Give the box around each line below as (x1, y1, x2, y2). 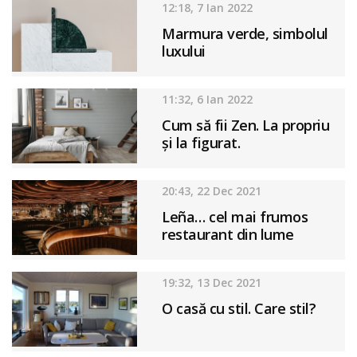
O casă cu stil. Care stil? (162, 298, 316, 318)
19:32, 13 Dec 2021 (162, 274, 262, 290)
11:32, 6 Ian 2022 (162, 91, 253, 107)
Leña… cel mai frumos (162, 206, 308, 226)
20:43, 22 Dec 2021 (162, 182, 262, 198)
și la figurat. (162, 132, 241, 152)
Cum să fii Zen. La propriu (162, 115, 330, 135)
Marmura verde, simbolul (162, 23, 328, 43)
